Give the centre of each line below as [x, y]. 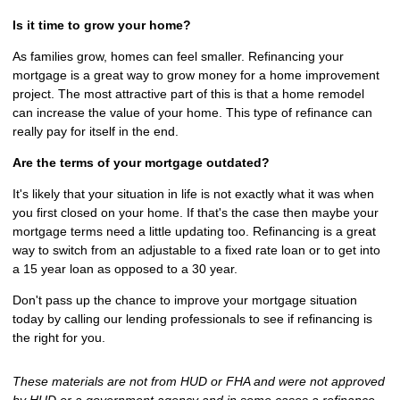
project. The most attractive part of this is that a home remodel [188, 94]
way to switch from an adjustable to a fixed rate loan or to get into [196, 250]
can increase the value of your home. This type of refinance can [192, 113]
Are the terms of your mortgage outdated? [141, 163]
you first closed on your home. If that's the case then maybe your [196, 213]
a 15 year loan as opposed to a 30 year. [125, 269]
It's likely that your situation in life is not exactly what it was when [193, 194]
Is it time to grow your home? [102, 25]
